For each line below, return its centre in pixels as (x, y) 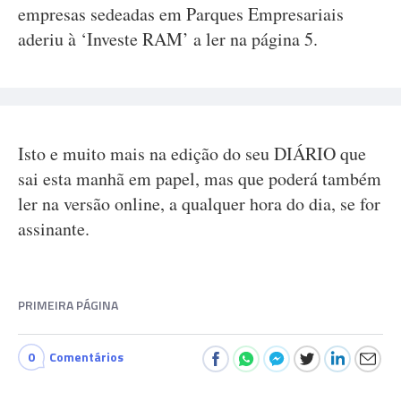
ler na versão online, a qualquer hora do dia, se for (199, 204)
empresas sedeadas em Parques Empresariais (181, 14)
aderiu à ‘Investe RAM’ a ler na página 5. (168, 39)
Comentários (86, 357)
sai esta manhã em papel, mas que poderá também (200, 179)
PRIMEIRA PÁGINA (68, 305)
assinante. (54, 229)
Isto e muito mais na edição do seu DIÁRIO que (192, 154)
